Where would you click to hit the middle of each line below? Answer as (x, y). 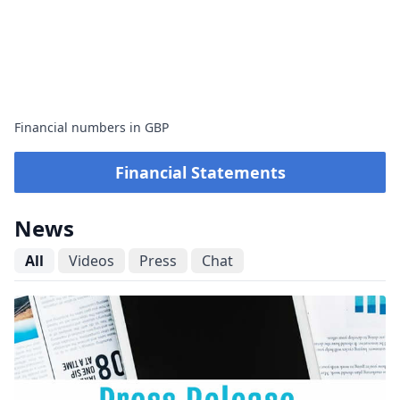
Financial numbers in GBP (92, 127)
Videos (92, 260)
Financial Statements (200, 172)
